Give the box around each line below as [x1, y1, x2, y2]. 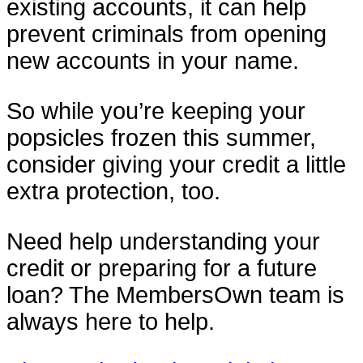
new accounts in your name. [6, 48, 299, 75]
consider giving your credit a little [6, 151, 346, 177]
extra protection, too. [6, 177, 220, 204]
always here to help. [6, 308, 215, 335]
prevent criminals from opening [6, 21, 327, 48]
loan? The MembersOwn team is [6, 281, 344, 308]
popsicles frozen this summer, [6, 124, 316, 151]
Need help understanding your [6, 228, 320, 254]
